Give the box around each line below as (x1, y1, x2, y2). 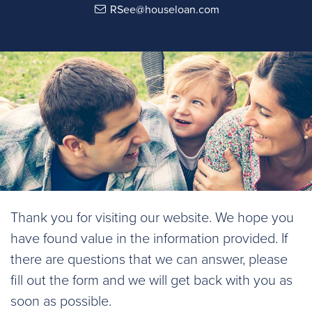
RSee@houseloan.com (109, 3, 219, 17)
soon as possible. (10, 293, 111, 310)
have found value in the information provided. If (10, 231, 288, 247)
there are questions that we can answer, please (10, 251, 288, 268)
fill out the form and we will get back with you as (10, 272, 292, 289)
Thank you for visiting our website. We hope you (10, 210, 294, 226)
